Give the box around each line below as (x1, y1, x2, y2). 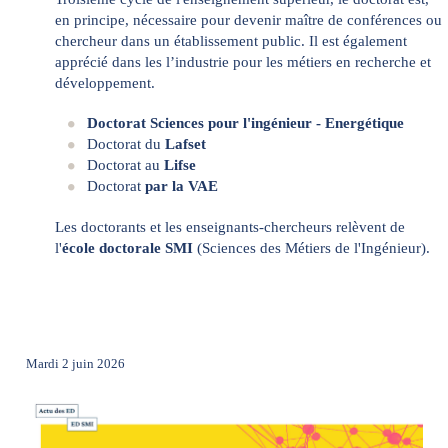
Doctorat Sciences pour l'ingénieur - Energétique (87, 115, 404, 132)
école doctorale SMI (61, 239, 193, 256)
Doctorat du (87, 136, 161, 153)
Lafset (161, 136, 206, 153)
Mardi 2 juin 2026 (25, 356, 125, 372)
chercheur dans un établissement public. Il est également (54, 32, 407, 49)
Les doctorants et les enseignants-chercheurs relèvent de (54, 218, 405, 235)
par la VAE (145, 178, 218, 195)
